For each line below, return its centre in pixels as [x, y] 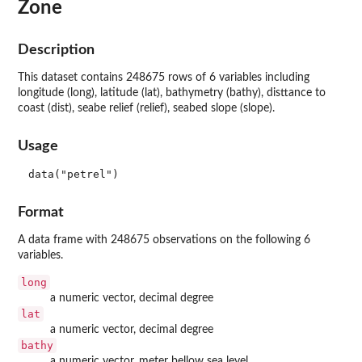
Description [56, 50]
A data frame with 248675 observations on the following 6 [164, 240]
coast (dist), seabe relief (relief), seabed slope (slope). [146, 108]
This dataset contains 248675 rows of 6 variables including [164, 78]
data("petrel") [73, 175]
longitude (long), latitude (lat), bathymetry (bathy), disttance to [172, 93]
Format [41, 212]
